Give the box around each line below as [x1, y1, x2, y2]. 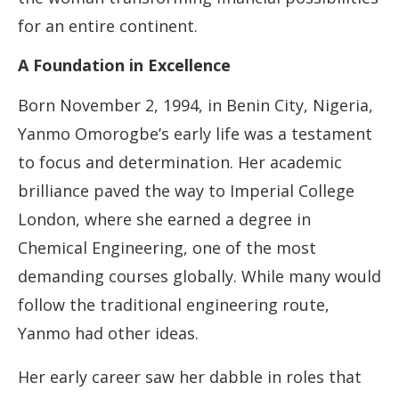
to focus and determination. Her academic [18, 151, 342, 174]
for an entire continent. [18, 15, 198, 37]
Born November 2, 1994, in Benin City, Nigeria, [18, 94, 373, 117]
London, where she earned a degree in [18, 208, 311, 231]
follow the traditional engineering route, [18, 294, 330, 316]
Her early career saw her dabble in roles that [18, 366, 362, 388]
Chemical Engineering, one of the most [18, 237, 316, 259]
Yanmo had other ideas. [18, 322, 199, 345]
